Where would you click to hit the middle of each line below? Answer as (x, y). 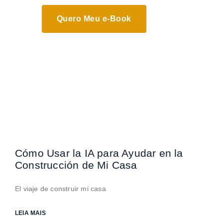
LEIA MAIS (30, 213)
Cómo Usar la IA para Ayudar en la (99, 153)
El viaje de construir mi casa (60, 189)
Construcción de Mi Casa (76, 165)
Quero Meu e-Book (94, 19)
